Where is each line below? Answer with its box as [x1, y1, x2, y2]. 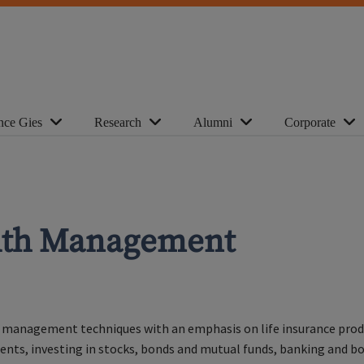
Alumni [193, 115, 232, 129]
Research [94, 115, 141, 129]
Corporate [284, 115, 336, 129]
